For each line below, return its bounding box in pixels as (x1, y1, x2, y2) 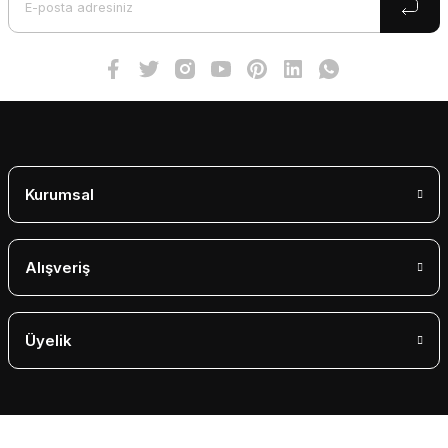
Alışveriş (25, 258, 90, 277)
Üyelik (25, 331, 72, 350)
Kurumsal (25, 185, 94, 204)
